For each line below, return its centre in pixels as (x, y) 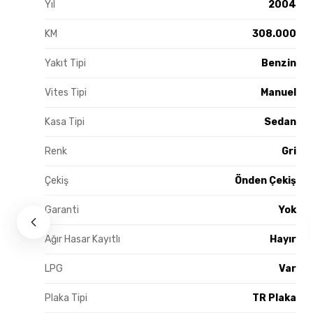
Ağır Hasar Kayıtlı (82, 239)
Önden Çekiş (265, 180)
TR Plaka (274, 298)
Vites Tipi (66, 92)
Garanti (62, 210)
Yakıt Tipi (65, 63)
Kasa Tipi (65, 122)
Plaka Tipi (66, 298)
